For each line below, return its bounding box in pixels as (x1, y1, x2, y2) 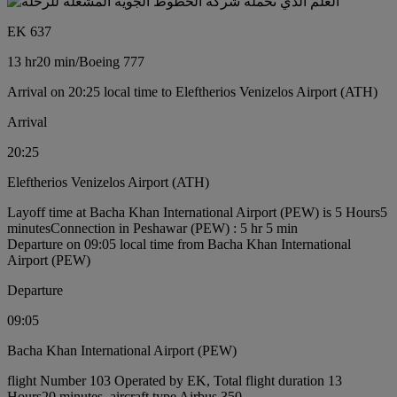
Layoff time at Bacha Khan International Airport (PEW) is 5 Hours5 (7, 204, 387, 220)
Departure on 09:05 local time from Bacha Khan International (7, 236, 351, 252)
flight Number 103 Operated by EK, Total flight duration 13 (7, 372, 342, 388)
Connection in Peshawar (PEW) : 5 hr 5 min (51, 220, 298, 236)
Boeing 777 (79, 53, 144, 69)
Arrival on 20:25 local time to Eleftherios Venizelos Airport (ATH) (7, 83, 378, 99)
